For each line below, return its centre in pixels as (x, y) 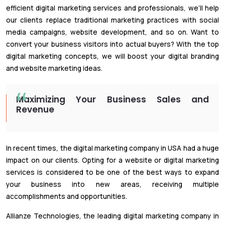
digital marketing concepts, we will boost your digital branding (113, 56)
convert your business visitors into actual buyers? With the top (113, 44)
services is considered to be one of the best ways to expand (113, 172)
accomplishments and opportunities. (67, 196)
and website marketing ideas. (54, 68)
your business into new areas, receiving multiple (113, 184)
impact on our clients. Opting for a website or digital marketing (113, 160)
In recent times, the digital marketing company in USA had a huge (113, 148)
